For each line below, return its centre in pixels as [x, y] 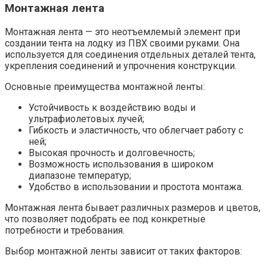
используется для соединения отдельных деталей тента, [130, 54]
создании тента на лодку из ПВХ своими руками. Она [122, 43]
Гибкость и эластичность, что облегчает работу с [136, 130]
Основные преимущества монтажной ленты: [105, 86]
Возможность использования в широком [121, 164]
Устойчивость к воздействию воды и [112, 107]
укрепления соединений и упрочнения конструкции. [121, 66]
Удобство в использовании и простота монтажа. [136, 187]
